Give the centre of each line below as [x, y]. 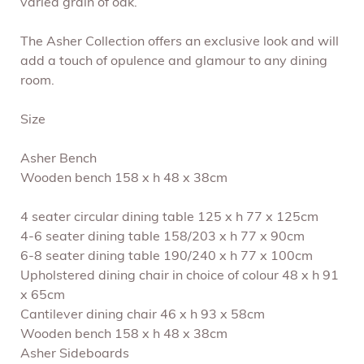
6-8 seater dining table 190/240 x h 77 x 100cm [167, 257]
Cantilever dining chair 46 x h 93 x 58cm [143, 316]
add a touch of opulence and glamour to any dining [174, 62]
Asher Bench [58, 160]
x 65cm [43, 296]
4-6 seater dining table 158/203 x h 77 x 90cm [162, 238]
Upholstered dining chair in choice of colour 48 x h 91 [180, 277]
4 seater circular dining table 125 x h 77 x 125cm [169, 218]
